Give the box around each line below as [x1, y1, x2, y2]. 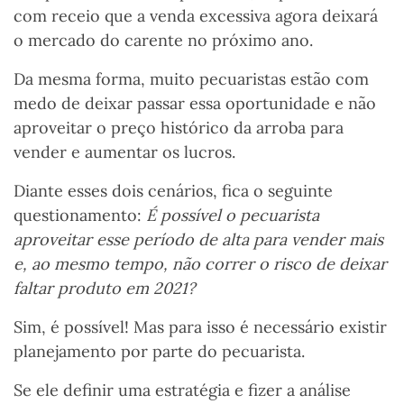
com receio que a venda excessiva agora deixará [14, 5, 378, 27]
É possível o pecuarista [146, 205, 319, 226]
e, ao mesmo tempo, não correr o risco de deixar [14, 253, 387, 275]
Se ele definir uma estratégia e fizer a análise [14, 380, 351, 401]
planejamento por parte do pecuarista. [14, 341, 309, 363]
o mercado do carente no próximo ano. [14, 30, 313, 51]
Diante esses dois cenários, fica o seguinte [14, 180, 333, 202]
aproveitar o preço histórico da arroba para [14, 117, 344, 139]
